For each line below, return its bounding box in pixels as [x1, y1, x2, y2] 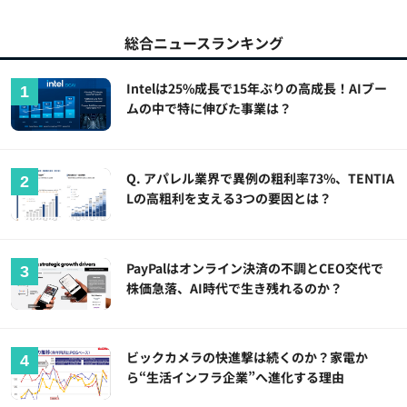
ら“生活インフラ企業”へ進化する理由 [126, 368, 345, 387]
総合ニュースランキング [124, 31, 283, 54]
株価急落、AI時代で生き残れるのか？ [126, 278, 343, 297]
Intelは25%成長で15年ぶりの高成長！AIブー [126, 78, 388, 97]
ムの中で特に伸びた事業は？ [126, 98, 293, 117]
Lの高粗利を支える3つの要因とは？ [126, 188, 333, 207]
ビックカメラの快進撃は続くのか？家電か [126, 348, 369, 367]
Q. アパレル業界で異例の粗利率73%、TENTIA [126, 168, 395, 187]
